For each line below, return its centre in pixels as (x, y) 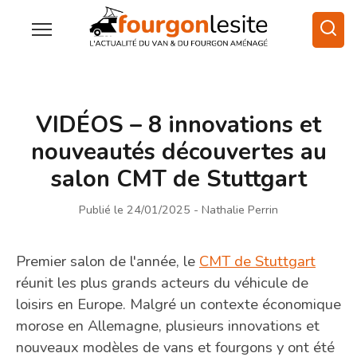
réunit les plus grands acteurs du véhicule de (162, 282)
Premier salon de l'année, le (108, 261)
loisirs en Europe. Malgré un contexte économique (178, 304)
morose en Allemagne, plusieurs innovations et (168, 325)
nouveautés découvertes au (178, 151)
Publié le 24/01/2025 (135, 209)
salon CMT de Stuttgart (178, 178)
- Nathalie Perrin (236, 209)
